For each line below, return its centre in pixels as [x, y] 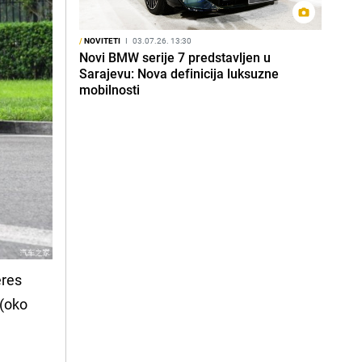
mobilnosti [109, 90]
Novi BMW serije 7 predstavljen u [175, 57]
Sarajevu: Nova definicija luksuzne [179, 74]
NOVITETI [101, 40]
